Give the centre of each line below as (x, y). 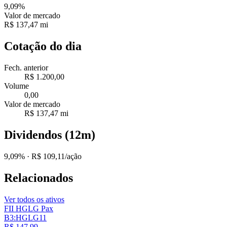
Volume (16, 86)
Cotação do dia (43, 46)
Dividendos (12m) (50, 135)
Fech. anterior (26, 67)
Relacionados (39, 178)
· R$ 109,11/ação (53, 156)
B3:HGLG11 (25, 217)
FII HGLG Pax (29, 208)
